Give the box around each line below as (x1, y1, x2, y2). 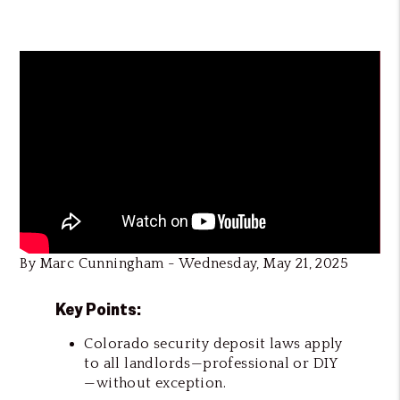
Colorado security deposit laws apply (84, 335, 343, 352)
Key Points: (55, 298, 145, 320)
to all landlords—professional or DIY (84, 354, 338, 371)
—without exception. (84, 374, 226, 391)
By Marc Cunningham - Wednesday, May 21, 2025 (20, 254, 348, 271)
